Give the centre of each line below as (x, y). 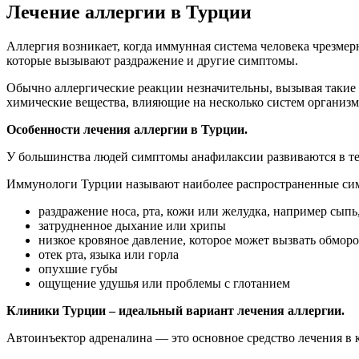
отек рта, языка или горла (109, 254)
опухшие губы (78, 268)
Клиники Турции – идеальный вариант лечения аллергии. (175, 310)
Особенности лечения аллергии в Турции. (127, 129)
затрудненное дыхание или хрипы (132, 225)
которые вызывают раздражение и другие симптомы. (152, 60)
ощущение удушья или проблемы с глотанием (164, 283)
